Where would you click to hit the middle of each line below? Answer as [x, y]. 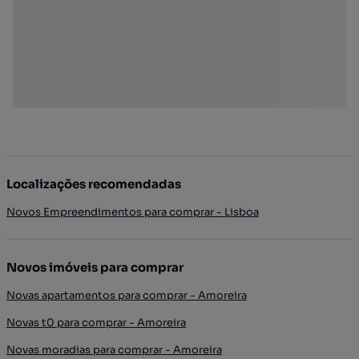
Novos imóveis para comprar [95, 267]
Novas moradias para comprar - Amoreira [114, 349]
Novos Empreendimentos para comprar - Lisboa [133, 212]
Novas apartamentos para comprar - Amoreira [127, 295]
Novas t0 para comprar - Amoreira [96, 322]
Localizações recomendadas [94, 184]
